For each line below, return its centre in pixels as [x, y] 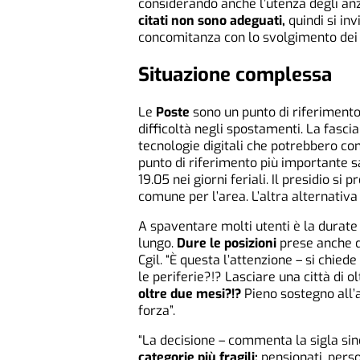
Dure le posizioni [227, 243]
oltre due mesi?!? [190, 294]
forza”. [157, 311]
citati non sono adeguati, [212, 21]
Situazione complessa [235, 75]
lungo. [157, 243]
